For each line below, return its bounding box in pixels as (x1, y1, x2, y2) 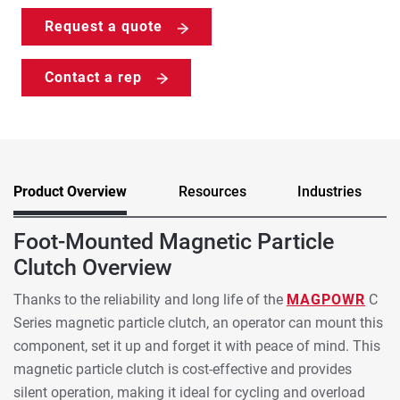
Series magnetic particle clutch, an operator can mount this (13, 313, 383, 331)
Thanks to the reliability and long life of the (13, 290, 287, 308)
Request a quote (45, 18, 162, 36)
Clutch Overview (13, 254, 172, 280)
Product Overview (13, 183, 127, 201)
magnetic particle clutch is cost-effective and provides (13, 360, 352, 378)
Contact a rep (45, 69, 142, 87)
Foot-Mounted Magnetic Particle (13, 228, 334, 254)
